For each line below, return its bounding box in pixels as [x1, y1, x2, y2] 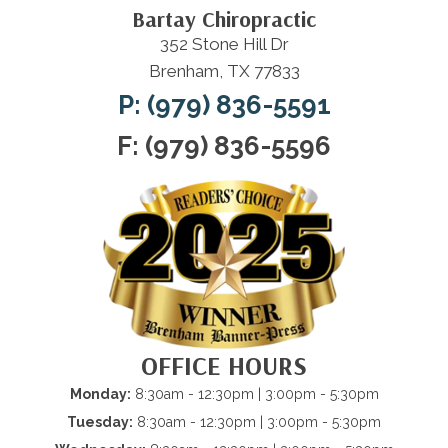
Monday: [69, 385, 131, 402]
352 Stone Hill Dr [159, 33, 289, 54]
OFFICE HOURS [141, 348, 307, 382]
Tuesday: [67, 413, 133, 430]
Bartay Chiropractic [132, 4, 316, 33]
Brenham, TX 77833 [148, 60, 300, 81]
